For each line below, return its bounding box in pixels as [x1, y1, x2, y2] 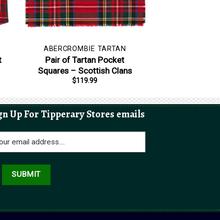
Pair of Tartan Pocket [45, 55, 125, 65]
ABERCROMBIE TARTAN [43, 44, 126, 53]
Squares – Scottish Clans [37, 65, 132, 76]
